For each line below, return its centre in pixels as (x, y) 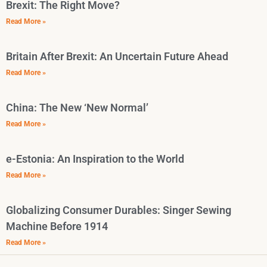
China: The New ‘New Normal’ (77, 108)
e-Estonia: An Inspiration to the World (95, 159)
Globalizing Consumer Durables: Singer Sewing (119, 210)
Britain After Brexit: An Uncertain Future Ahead (117, 57)
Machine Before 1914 (57, 226)
